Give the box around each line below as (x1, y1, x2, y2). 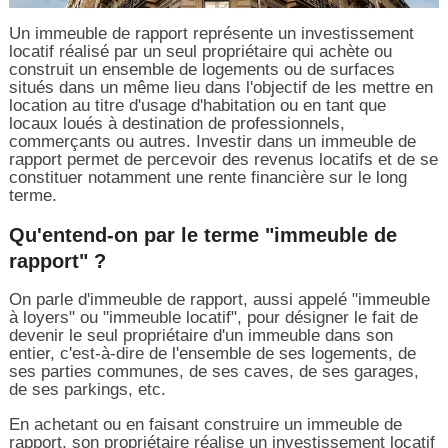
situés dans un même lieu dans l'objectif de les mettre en (8, 77, 433, 97)
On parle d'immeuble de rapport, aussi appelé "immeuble (8, 289, 430, 309)
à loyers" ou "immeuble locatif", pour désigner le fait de (8, 307, 418, 327)
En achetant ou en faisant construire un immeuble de (8, 414, 402, 434)
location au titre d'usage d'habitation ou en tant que (8, 95, 386, 115)
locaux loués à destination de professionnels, (8, 113, 345, 133)
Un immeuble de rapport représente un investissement (8, 23, 414, 43)
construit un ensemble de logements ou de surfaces (8, 59, 395, 79)
